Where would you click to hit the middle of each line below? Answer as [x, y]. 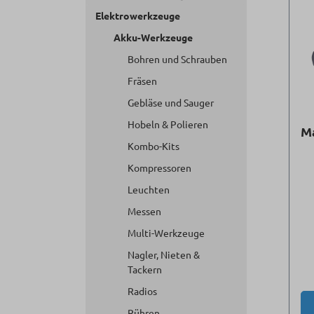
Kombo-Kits [153, 146]
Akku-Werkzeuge [153, 37]
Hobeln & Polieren [168, 124]
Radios [142, 291]
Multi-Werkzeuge [166, 233]
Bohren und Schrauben [177, 59]
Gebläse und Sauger [171, 102]
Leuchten [149, 189]
